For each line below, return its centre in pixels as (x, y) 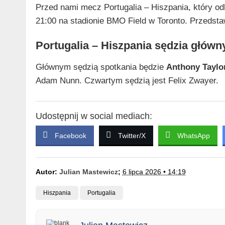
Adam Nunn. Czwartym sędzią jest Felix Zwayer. (127, 80)
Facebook (70, 135)
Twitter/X (132, 135)
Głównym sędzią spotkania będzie (101, 67)
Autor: (47, 172)
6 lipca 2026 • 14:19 (154, 172)
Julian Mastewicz (88, 172)
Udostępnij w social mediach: (94, 116)
